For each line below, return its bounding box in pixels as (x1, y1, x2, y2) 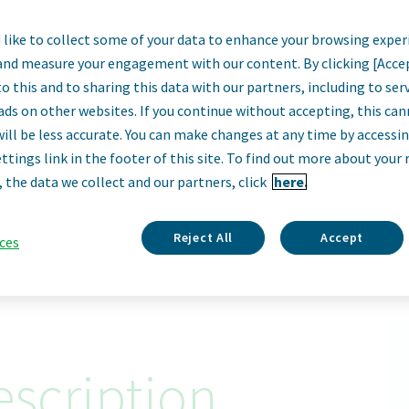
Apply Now (170, 213, 246, 232)
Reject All (173, 229, 233, 246)
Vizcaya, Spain (164, 160, 245, 178)
